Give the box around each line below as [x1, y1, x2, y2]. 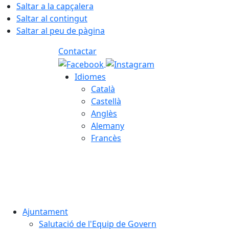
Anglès [91, 107, 117, 119]
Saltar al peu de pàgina [16, 25, 105, 36]
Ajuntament [22, 205, 68, 217]
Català [91, 83, 115, 95]
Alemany [91, 120, 124, 131]
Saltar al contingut [16, 13, 87, 24]
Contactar [58, 45, 97, 57]
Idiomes [75, 71, 106, 82]
